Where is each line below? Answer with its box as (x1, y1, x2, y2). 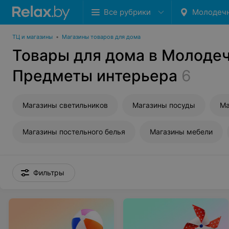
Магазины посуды (132, 101, 195, 109)
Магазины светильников (22, 101, 108, 109)
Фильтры (33, 168, 64, 177)
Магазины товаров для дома (62, 33, 141, 40)
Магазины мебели (150, 127, 213, 136)
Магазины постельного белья (22, 127, 125, 136)
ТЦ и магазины (12, 33, 53, 40)
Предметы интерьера (12, 66, 177, 85)
